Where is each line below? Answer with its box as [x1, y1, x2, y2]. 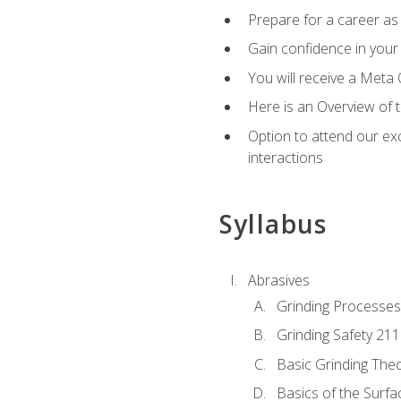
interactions [247, 147, 323, 167]
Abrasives [247, 270, 310, 291]
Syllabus [218, 207, 328, 242]
